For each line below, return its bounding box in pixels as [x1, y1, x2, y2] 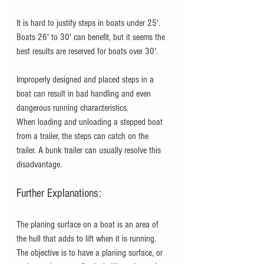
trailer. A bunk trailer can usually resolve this [16, 145, 163, 156]
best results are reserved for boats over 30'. [16, 46, 158, 57]
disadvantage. [16, 159, 69, 170]
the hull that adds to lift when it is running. [16, 233, 159, 245]
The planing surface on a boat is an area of [16, 219, 161, 230]
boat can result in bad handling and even [16, 88, 153, 100]
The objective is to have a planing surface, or [16, 247, 165, 259]
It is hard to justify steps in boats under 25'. [16, 18, 165, 29]
